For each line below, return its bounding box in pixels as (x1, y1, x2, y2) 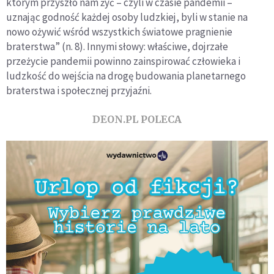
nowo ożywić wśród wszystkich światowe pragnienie (6, 25, 232, 39)
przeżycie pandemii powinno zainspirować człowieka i (6, 54, 240, 68)
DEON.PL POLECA (92, 113, 182, 126)
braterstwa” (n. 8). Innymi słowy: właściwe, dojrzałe (6, 40, 228, 54)
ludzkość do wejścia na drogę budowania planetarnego (6, 69, 246, 83)
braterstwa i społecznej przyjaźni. (6, 84, 152, 98)
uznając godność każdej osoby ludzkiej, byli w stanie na (6, 10, 248, 24)
